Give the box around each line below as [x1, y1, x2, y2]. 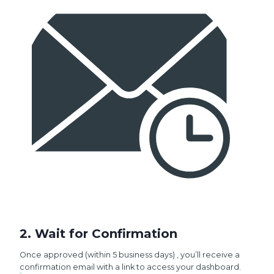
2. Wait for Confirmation [20, 226, 177, 241]
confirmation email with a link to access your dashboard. [20, 262, 241, 272]
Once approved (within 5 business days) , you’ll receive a [20, 250, 240, 259]
